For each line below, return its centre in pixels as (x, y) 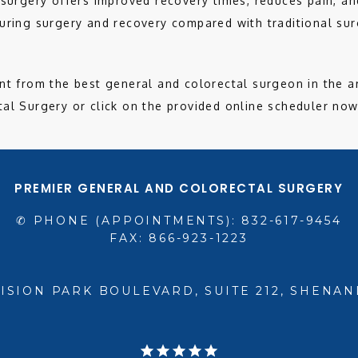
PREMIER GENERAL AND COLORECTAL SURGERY (179, 188)
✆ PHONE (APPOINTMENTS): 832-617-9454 (179, 221)
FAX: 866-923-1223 (179, 238)
